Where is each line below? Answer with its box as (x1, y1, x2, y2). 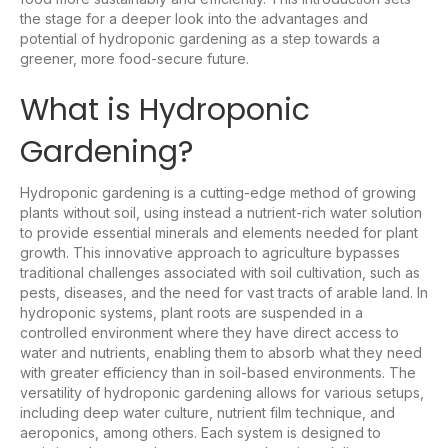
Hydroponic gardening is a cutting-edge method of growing (20, 183, 416, 201)
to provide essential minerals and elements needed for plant (20, 223, 418, 241)
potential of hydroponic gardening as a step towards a (20, 29, 380, 47)
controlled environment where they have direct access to (20, 323, 399, 341)
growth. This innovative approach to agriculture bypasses (20, 243, 400, 261)
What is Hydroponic (20, 88, 310, 131)
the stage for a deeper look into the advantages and (20, 9, 368, 27)
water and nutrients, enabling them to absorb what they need (20, 343, 422, 361)
